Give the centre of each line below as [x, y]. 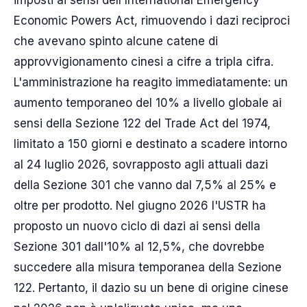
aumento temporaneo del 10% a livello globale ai [148, 103]
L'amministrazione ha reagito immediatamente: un [151, 82]
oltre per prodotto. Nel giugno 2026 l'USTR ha [140, 206]
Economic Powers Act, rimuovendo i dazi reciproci [152, 21]
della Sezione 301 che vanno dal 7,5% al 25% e [145, 185]
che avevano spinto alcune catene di [116, 41]
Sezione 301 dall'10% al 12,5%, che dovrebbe [139, 247]
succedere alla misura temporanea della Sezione [148, 267]
